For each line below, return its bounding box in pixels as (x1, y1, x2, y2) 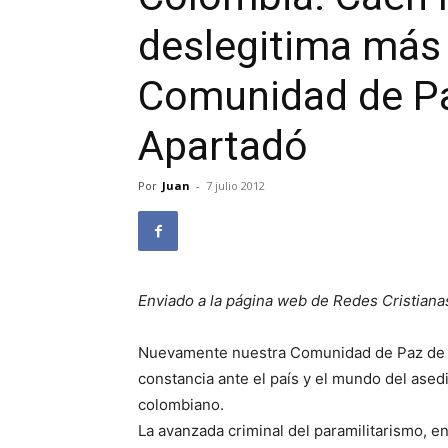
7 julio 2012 (206, 178, 265, 193)
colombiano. (138, 395, 224, 414)
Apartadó (138, 122, 308, 170)
